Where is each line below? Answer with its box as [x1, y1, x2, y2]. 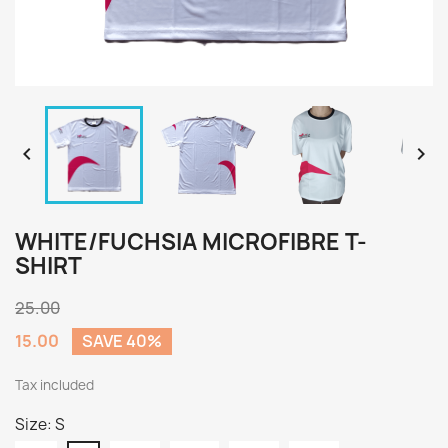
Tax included [15, 376, 94, 394]
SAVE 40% [82, 330, 162, 352]
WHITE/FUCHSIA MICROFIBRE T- [15, 227, 367, 257]
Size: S [15, 414, 65, 435]
